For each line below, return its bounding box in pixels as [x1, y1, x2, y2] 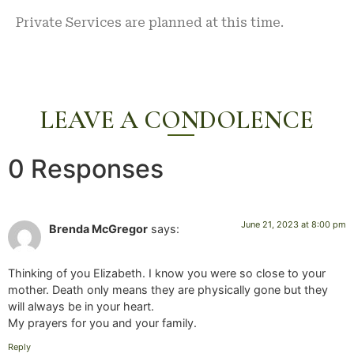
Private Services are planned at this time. [16, 15, 284, 31]
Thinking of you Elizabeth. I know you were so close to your [8, 266, 326, 281]
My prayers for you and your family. [8, 316, 197, 330]
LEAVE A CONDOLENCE [40, 104, 314, 135]
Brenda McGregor [49, 221, 148, 235]
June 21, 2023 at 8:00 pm [241, 218, 346, 230]
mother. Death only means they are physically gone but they [8, 283, 328, 297]
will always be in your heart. [8, 299, 154, 314]
